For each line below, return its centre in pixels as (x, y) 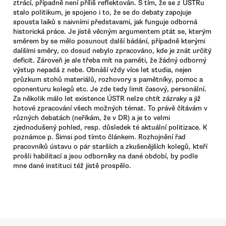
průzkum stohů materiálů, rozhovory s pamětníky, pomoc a (108, 80)
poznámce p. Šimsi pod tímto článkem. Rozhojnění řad (99, 137)
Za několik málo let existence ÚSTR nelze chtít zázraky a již (107, 99)
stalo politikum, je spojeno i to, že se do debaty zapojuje (102, 13)
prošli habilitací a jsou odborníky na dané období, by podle (105, 156)
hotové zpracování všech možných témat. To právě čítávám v (110, 108)
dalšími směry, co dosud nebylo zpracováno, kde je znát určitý (112, 51)
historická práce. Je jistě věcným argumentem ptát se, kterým (112, 32)
